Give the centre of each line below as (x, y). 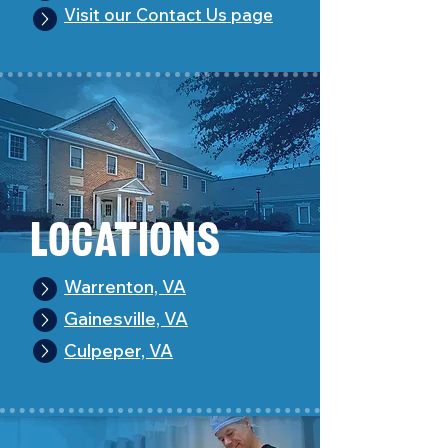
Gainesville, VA (126, 318)
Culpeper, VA (118, 350)
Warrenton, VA (125, 286)
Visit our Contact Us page (168, 14)
